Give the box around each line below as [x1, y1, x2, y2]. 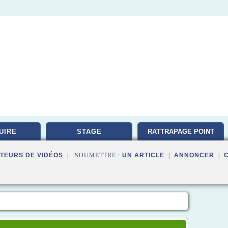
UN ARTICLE [122, 152, 164, 159]
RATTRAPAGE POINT [147, 128, 214, 135]
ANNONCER [174, 152, 214, 159]
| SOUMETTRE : [63, 152, 122, 159]
